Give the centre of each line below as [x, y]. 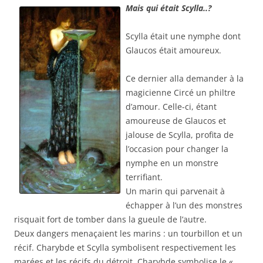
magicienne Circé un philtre [181, 93]
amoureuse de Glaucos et [176, 121]
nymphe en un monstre [172, 163]
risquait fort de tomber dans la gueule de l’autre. [110, 220]
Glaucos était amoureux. [173, 50]
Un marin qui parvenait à [175, 191]
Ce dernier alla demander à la [185, 79]
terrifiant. [144, 177]
